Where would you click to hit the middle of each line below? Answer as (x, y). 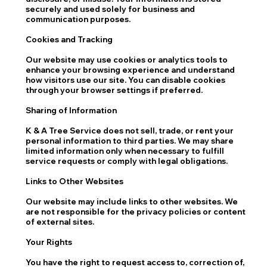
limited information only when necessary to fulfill (125, 150)
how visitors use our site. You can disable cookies (126, 80)
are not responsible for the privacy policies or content (136, 211)
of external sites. (60, 221)
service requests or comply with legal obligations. (127, 161)
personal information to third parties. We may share (130, 140)
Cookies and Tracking (69, 39)
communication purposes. (78, 19)
